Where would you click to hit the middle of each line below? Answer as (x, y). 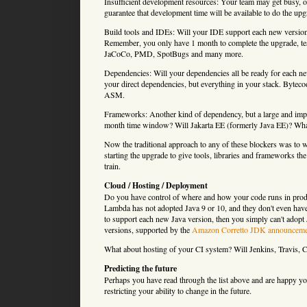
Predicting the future (140, 268)
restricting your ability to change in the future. (178, 290)
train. (112, 165)
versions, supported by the (148, 229)
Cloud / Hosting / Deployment (156, 185)
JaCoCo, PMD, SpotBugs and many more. (174, 53)
